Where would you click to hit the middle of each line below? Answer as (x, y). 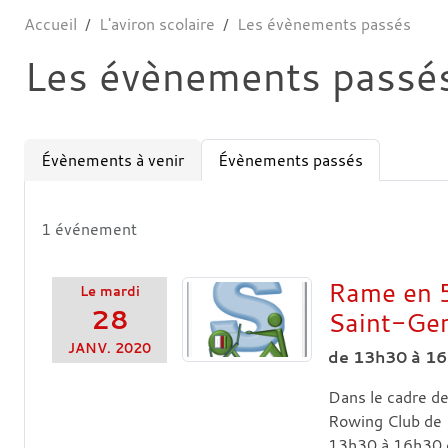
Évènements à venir (112, 159)
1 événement (89, 228)
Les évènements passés (324, 23)
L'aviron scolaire (157, 23)
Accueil (50, 23)
